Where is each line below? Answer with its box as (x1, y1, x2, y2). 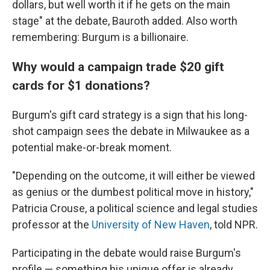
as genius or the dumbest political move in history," (12, 186, 254, 199)
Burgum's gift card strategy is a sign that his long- (12, 108, 248, 122)
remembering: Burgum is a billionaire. (12, 31, 189, 44)
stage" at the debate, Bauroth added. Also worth (12, 14, 237, 28)
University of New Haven (92, 218, 210, 231)
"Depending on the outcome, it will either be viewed (12, 169, 255, 183)
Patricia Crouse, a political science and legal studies (12, 202, 258, 215)
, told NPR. (210, 218, 258, 231)
